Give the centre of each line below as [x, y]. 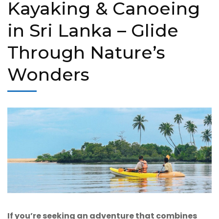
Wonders [48, 74]
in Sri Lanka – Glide [93, 30]
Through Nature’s [86, 52]
